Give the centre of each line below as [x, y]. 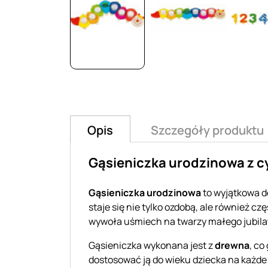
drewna [232, 245]
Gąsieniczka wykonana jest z [152, 245]
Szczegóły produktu [207, 130]
